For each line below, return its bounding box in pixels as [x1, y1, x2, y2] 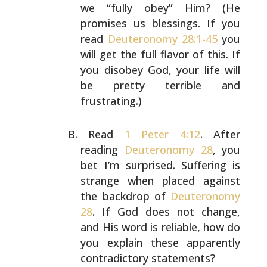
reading [80, 142, 125, 157]
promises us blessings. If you [80, 16, 241, 30]
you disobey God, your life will [80, 63, 241, 77]
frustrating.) [80, 94, 142, 108]
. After [200, 127, 241, 141]
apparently [178, 235, 241, 250]
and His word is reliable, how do [80, 220, 241, 234]
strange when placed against [80, 173, 241, 188]
